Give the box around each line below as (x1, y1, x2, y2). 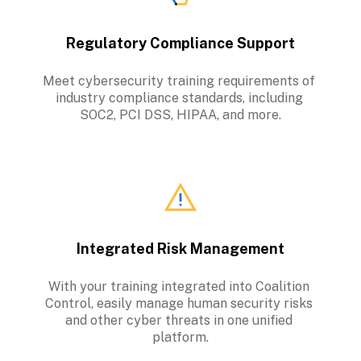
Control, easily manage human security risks (45, 296, 313, 312)
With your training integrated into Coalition (48, 279, 309, 295)
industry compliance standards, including (55, 90, 303, 106)
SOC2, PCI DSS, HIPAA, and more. (80, 107, 281, 123)
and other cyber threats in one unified (65, 313, 293, 329)
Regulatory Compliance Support (66, 35, 295, 52)
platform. (152, 330, 209, 346)
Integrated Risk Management (77, 240, 284, 258)
